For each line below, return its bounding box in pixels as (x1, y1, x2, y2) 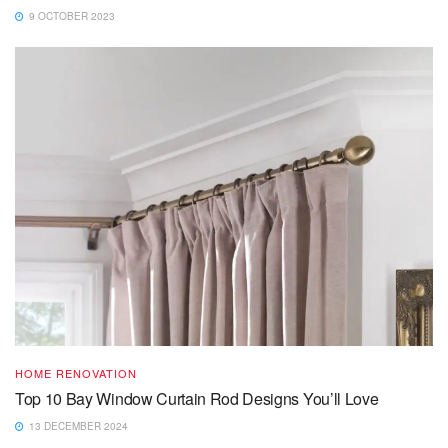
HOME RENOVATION (15, 365, 137, 382)
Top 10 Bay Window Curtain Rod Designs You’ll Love (15, 387, 379, 411)
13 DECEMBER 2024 (26, 419, 128, 434)
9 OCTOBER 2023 (26, 9, 115, 24)
